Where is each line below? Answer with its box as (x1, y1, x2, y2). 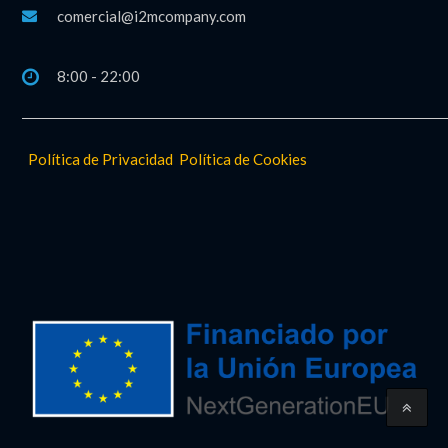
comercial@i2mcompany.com (57, 6, 246, 25)
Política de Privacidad (28, 149, 173, 168)
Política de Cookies (179, 149, 307, 168)
